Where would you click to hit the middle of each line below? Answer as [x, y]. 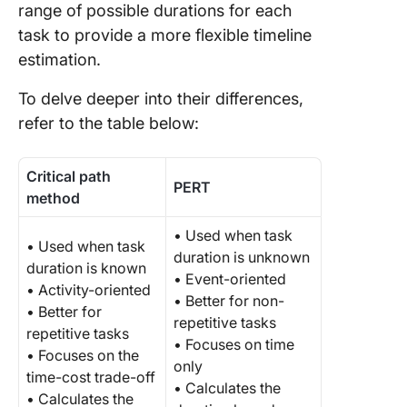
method [53, 198]
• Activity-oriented [89, 290]
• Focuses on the [83, 355]
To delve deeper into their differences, [161, 99]
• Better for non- [229, 301]
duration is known [86, 268]
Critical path [69, 176]
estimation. [60, 60]
